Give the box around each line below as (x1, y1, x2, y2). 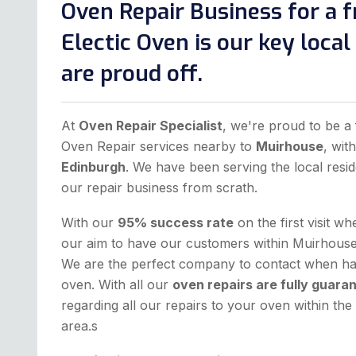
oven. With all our (61, 277, 172, 293)
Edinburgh (61, 159, 126, 176)
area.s (61, 318, 98, 335)
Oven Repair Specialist (79, 118, 222, 134)
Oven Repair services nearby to (61, 138, 256, 155)
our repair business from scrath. (61, 180, 257, 196)
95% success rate (118, 215, 234, 231)
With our (61, 215, 118, 231)
